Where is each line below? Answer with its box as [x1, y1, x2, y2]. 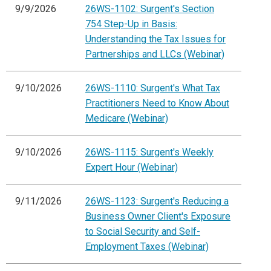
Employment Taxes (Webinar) [85, 241, 209, 253]
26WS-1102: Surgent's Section [85, 3, 214, 15]
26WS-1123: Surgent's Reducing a [85, 195, 229, 207]
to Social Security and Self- [85, 226, 200, 238]
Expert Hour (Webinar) [85, 162, 178, 174]
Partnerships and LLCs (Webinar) [85, 48, 224, 60]
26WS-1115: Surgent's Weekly [85, 146, 214, 158]
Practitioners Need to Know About [85, 97, 229, 109]
